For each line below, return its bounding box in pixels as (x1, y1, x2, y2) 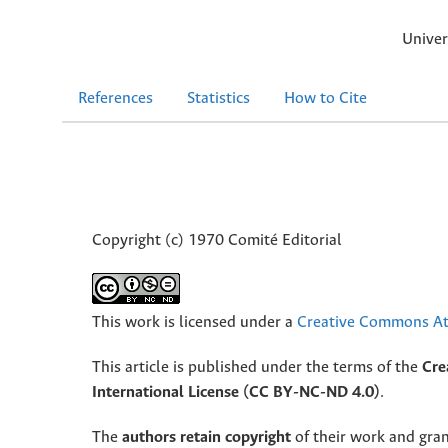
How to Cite (284, 89, 367, 107)
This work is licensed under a (92, 314, 297, 332)
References (78, 89, 153, 107)
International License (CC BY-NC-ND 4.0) (92, 384, 380, 402)
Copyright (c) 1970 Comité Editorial (92, 232, 342, 250)
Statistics (187, 89, 250, 107)
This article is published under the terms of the (92, 359, 422, 377)
